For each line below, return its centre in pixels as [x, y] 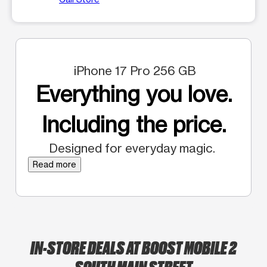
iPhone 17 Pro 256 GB [133, 70]
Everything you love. [133, 94]
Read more [55, 164]
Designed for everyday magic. [133, 148]
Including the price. [133, 124]
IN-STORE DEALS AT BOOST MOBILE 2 [133, 246]
